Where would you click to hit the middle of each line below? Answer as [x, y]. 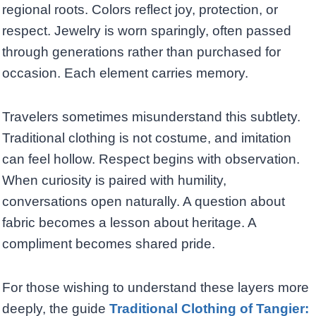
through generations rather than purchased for [141, 52]
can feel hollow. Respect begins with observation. [151, 159]
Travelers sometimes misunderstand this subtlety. [151, 117]
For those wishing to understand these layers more [156, 288]
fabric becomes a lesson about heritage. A [129, 223]
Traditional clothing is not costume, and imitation [147, 138]
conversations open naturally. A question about [144, 202]
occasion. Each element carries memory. [125, 73]
